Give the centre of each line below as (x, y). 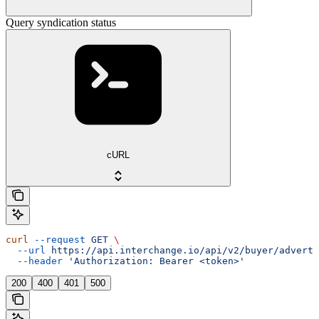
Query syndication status (61, 22)
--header (34, 261)
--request (57, 240)
